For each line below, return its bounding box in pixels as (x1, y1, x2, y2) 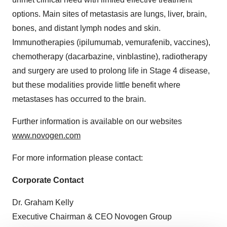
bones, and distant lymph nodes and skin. (12, 24, 161, 32)
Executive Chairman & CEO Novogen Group (12, 212, 172, 221)
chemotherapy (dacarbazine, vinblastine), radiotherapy (12, 52, 207, 61)
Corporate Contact (12, 176, 84, 184)
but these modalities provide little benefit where (12, 81, 180, 89)
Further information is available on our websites (12, 117, 182, 126)
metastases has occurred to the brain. (12, 95, 146, 103)
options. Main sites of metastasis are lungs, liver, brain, (12, 10, 207, 18)
